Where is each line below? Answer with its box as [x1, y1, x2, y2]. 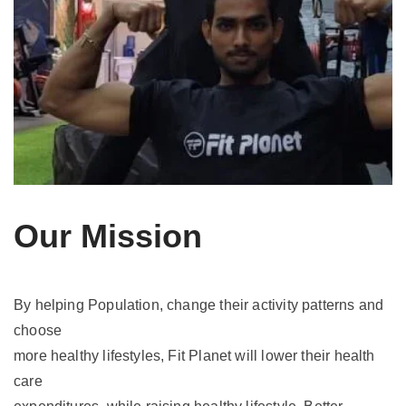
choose [14, 323, 63, 339]
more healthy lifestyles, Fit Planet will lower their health [14, 348, 375, 364]
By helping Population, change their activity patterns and [14, 297, 384, 314]
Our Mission [14, 217, 202, 256]
